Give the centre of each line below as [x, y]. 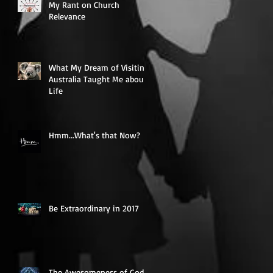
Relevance [67, 16]
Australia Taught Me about [98, 79]
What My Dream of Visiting [99, 67]
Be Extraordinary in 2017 [94, 208]
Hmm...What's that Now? [94, 135]
